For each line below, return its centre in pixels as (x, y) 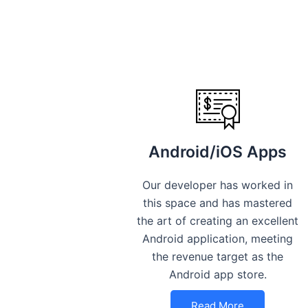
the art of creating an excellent (218, 221)
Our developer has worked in (218, 185)
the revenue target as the (218, 257)
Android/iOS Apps (218, 152)
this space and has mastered (218, 203)
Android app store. (218, 275)
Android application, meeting (218, 239)
